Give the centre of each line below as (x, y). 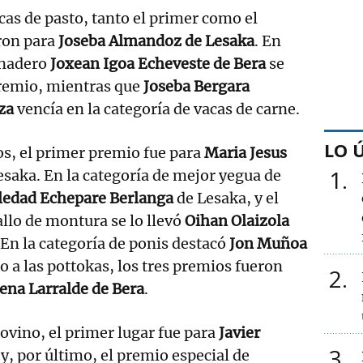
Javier (239, 332)
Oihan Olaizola (237, 220)
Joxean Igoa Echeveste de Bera (158, 63)
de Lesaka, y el (226, 198)
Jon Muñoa (268, 243)
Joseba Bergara (196, 86)
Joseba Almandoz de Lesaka (156, 41)
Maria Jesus (246, 152)
